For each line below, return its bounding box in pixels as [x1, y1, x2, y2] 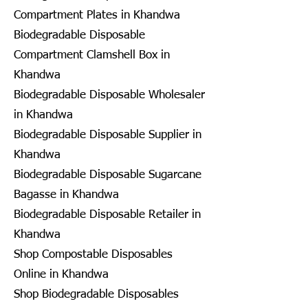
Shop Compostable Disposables [14, 248, 173, 261]
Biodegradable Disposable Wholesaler [14, 89, 205, 101]
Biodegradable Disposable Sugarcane [14, 168, 201, 181]
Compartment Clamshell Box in [14, 49, 170, 61]
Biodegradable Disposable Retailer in [14, 208, 201, 221]
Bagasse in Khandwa [14, 188, 119, 201]
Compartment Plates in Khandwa [14, 9, 180, 21]
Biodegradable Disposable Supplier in [14, 129, 201, 141]
